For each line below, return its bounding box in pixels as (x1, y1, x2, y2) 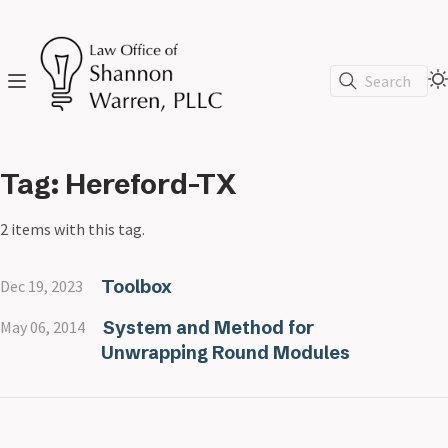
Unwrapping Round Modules (101, 341, 350, 365)
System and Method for (102, 316, 314, 340)
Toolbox (100, 275, 172, 299)
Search (365, 70, 411, 91)
